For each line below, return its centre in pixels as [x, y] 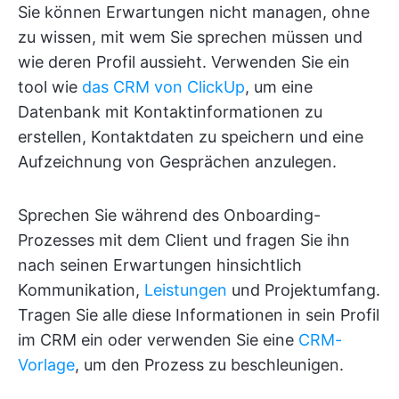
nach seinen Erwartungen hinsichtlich [160, 265]
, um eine [279, 87]
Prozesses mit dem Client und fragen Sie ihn [184, 240]
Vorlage [46, 365]
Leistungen [186, 290]
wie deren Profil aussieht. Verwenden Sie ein [184, 62]
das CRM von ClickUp [163, 87]
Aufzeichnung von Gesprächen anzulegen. [177, 162]
